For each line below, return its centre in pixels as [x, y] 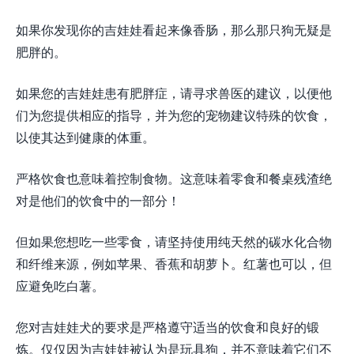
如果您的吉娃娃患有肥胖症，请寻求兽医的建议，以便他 [174, 93]
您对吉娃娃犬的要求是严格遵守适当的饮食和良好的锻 [168, 327]
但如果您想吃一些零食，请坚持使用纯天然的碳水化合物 [174, 242]
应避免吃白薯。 [60, 286]
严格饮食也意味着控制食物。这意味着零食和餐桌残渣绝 [174, 179]
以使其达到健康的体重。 [85, 137]
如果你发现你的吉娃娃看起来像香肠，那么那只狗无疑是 [174, 30]
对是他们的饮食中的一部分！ [98, 201]
